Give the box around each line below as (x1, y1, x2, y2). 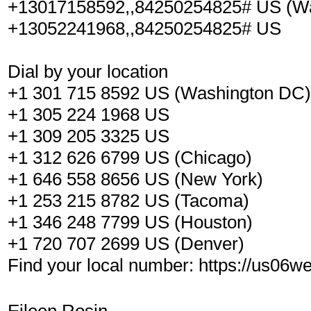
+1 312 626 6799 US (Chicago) (8, 147, 252, 168)
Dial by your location (8, 61, 168, 82)
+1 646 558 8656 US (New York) (8, 169, 263, 190)
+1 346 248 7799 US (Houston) (8, 212, 253, 233)
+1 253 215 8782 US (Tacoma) (8, 190, 249, 211)
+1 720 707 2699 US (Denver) (8, 233, 244, 254)
